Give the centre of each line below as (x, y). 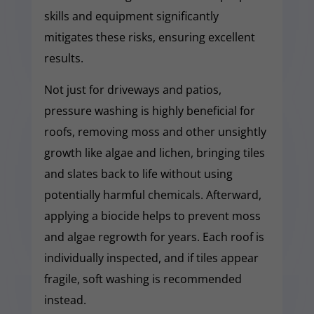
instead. (65, 300)
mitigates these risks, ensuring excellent (149, 37)
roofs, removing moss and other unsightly (155, 131)
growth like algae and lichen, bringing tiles (154, 152)
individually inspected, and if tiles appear (151, 258)
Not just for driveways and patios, (132, 89)
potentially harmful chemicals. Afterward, (152, 194)
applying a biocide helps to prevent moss (152, 216)
